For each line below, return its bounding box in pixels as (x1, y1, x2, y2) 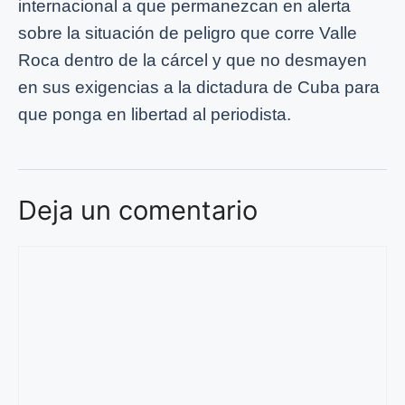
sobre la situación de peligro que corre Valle (18, 24, 357, 43)
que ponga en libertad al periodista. (18, 105, 291, 125)
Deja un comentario (18, 194, 258, 227)
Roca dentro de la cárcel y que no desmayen (18, 51, 367, 71)
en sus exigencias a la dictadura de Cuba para (18, 78, 380, 98)
